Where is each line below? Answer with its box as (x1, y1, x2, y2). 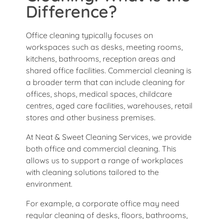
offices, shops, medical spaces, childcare (26, 88, 172, 99)
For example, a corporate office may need (26, 198, 179, 208)
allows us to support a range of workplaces (26, 155, 183, 165)
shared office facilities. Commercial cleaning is (26, 65, 192, 75)
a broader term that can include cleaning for (26, 77, 185, 87)
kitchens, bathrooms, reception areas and (26, 53, 175, 64)
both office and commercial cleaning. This (26, 143, 176, 153)
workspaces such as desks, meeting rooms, (26, 42, 183, 52)
